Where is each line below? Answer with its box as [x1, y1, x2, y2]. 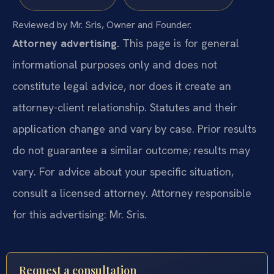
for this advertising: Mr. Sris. [12, 207, 147, 221]
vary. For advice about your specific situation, [12, 164, 234, 179]
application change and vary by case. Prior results [12, 121, 256, 136]
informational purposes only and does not [12, 57, 217, 72]
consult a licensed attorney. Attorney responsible [12, 185, 251, 200]
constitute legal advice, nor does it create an [12, 78, 231, 93]
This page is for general [119, 35, 239, 50]
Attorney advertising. [12, 35, 119, 50]
